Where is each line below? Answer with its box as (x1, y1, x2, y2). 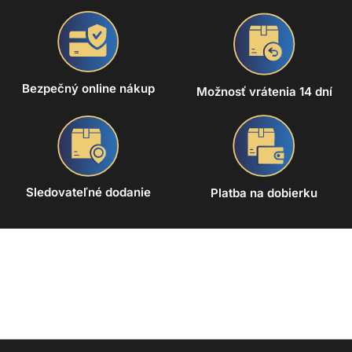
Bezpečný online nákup (21, 81, 155, 97)
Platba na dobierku (211, 185, 317, 200)
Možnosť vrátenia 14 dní (196, 83, 332, 99)
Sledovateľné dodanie (25, 184, 151, 200)
